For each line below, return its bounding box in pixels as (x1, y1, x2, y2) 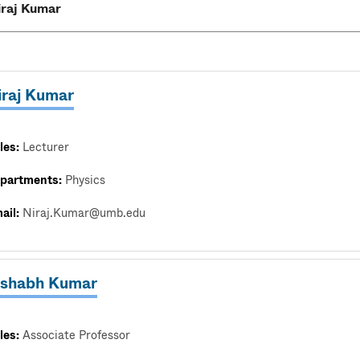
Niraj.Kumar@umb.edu (22, 205, 145, 222)
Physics (65, 172, 105, 189)
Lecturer (22, 139, 69, 156)
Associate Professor (22, 326, 130, 344)
